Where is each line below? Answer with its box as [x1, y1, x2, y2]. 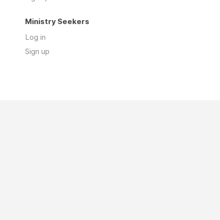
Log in [25, 32, 46, 42]
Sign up [25, 47, 50, 56]
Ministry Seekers [25, 17, 89, 26]
